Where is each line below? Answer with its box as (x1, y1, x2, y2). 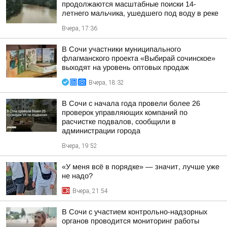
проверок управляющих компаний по (62, 108, 187, 117)
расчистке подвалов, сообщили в (62, 118, 176, 126)
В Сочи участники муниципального (62, 45, 181, 53)
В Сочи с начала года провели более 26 (62, 99, 200, 107)
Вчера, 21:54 (72, 187, 108, 195)
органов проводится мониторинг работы (62, 217, 199, 225)
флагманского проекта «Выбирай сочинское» (62, 54, 215, 62)
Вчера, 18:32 (89, 79, 124, 86)
